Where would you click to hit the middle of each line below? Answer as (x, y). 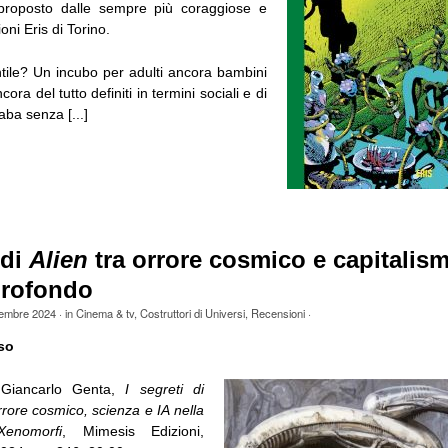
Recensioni (277, 312)
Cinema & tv (104, 312)
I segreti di (164, 389)
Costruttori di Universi (192, 312)
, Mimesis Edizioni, (133, 431)
